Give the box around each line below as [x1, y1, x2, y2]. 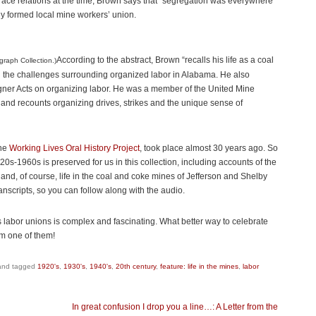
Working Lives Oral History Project [9, 143, 140, 153]
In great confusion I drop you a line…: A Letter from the [72, 302, 278, 312]
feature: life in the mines [160, 262, 238, 270]
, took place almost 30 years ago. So [140, 143, 278, 153]
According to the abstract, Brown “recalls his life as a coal [56, 55, 274, 65]
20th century [116, 262, 156, 270]
